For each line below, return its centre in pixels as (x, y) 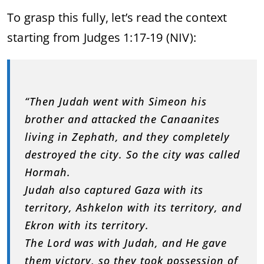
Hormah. (48, 172)
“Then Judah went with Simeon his (116, 101)
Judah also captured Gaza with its (114, 189)
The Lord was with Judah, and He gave (126, 242)
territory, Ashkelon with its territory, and (133, 207)
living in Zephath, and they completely (127, 136)
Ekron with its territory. (87, 225)
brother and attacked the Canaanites (122, 119)
